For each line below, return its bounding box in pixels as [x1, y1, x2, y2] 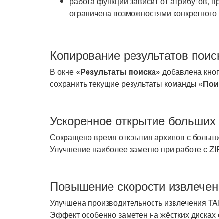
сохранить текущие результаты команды [50, 78, 198, 89]
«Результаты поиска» [76, 66, 160, 77]
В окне [50, 66, 76, 77]
